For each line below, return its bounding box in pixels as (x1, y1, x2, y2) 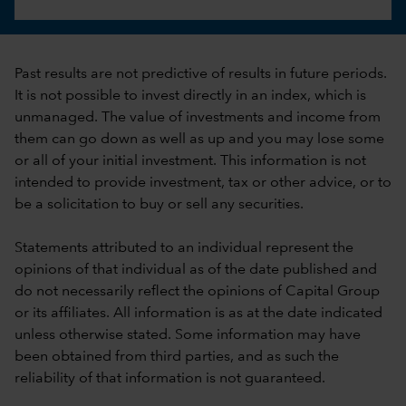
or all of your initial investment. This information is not (14, 153, 366, 169)
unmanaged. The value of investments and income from (14, 110, 381, 125)
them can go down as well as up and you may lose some (14, 131, 384, 147)
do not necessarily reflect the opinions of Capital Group (14, 284, 380, 299)
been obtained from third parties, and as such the (14, 349, 339, 364)
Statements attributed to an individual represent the (14, 240, 353, 256)
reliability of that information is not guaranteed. (14, 371, 325, 386)
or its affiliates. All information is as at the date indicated (14, 305, 382, 321)
